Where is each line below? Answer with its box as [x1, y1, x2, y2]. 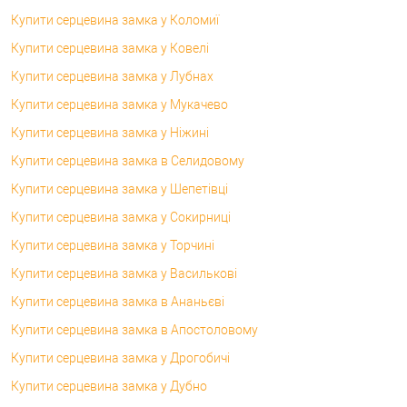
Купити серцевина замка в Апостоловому [11, 322, 258, 337]
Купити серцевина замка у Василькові [11, 265, 237, 281]
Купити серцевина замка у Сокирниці [11, 209, 231, 224]
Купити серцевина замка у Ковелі [11, 40, 209, 55]
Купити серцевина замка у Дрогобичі [11, 350, 230, 365]
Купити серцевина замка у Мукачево [11, 96, 228, 112]
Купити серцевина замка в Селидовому [11, 153, 244, 168]
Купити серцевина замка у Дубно [11, 378, 207, 393]
